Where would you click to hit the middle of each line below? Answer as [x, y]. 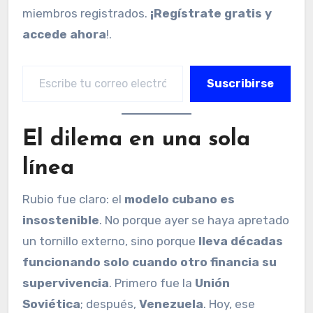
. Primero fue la [152, 283]
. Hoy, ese [229, 304]
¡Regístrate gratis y [211, 13]
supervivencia [66, 283]
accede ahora [64, 34]
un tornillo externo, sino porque [110, 241]
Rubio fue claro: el [73, 199]
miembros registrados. [86, 13]
